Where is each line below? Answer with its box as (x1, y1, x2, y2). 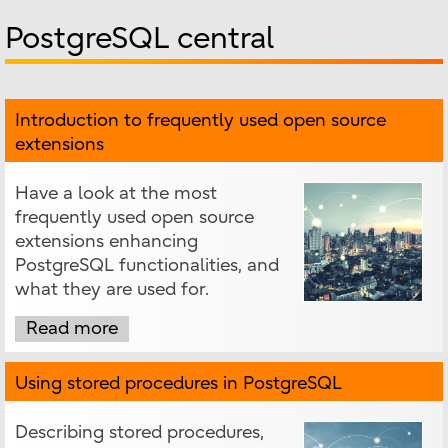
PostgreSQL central (5, 21, 274, 57)
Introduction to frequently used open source (15, 110, 386, 132)
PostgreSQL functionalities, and (15, 255, 279, 277)
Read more (26, 318, 118, 340)
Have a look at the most (15, 183, 217, 205)
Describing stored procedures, (15, 422, 264, 444)
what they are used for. (15, 279, 209, 301)
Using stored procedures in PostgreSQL (15, 373, 342, 395)
